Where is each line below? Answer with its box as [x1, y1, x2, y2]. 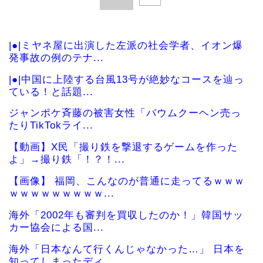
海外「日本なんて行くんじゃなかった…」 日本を [9, 243, 245, 255]
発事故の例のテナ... [9, 52, 104, 63]
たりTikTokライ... [9, 120, 93, 131]
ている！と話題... [9, 86, 93, 97]
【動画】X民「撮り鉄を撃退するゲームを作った [9, 141, 238, 153]
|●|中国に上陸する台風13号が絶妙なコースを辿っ [9, 73, 244, 85]
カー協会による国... [9, 222, 104, 234]
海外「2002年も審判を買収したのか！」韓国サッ [9, 210, 244, 221]
